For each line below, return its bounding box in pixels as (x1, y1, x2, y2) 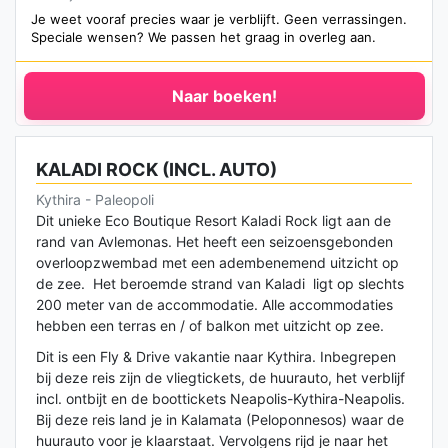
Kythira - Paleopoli (36, 191, 154, 209)
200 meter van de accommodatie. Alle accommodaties (36, 296, 393, 314)
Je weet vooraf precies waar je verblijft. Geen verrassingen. (31, 11, 407, 28)
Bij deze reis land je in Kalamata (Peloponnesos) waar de (36, 411, 404, 429)
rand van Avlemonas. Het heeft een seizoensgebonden (36, 233, 393, 251)
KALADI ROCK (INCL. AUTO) (36, 159, 277, 181)
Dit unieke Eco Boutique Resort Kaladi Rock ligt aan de (36, 212, 391, 230)
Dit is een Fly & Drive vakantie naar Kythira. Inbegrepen (36, 348, 396, 366)
